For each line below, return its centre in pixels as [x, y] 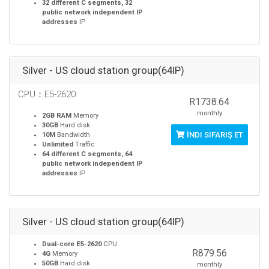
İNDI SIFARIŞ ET [214, 135]
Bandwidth [73, 135]
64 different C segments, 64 [87, 154]
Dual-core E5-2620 [72, 244]
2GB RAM [57, 116]
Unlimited [58, 144]
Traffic [84, 144]
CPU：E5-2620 [47, 94]
